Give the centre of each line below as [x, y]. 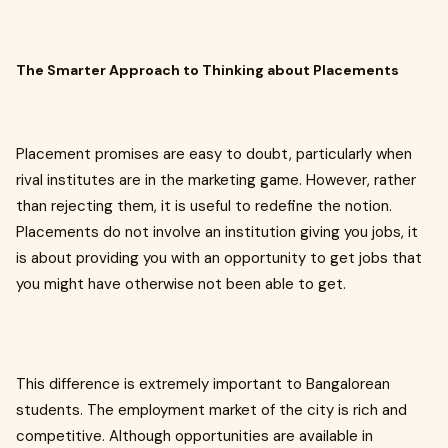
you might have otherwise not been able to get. [181, 284]
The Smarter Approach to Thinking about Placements [207, 70]
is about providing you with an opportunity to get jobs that [219, 258]
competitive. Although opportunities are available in [194, 436]
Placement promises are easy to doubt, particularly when [214, 154]
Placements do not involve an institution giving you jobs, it [217, 232]
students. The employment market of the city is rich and [211, 410]
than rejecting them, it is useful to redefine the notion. [204, 206]
